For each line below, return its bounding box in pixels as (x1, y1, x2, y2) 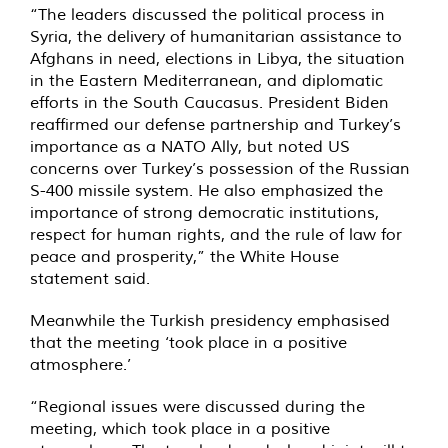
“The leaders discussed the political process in (30, 4, 385, 25)
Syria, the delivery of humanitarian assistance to (30, 26, 402, 47)
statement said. (30, 268, 150, 289)
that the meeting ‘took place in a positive (30, 332, 347, 353)
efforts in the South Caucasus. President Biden (30, 92, 389, 113)
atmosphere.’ (30, 354, 131, 375)
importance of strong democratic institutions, (30, 202, 379, 223)
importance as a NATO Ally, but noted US (30, 136, 350, 157)
